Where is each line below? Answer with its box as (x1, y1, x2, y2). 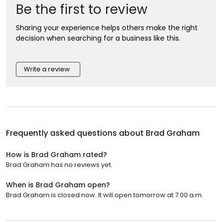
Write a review (24, 64, 70, 74)
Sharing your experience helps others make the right (16, 22, 198, 33)
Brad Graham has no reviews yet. (6, 160, 112, 169)
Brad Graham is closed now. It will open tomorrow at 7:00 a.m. (6, 190, 203, 200)
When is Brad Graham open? (6, 179, 110, 190)
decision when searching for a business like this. (16, 33, 180, 43)
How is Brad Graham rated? (6, 149, 107, 160)
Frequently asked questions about (6, 127, 146, 139)
